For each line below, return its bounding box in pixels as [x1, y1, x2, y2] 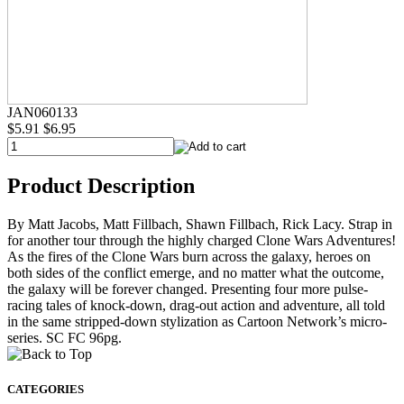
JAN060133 [7, 104, 78, 120]
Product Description [7, 173, 195, 197]
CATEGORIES [7, 381, 84, 396]
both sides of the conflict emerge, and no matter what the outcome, [7, 264, 384, 280]
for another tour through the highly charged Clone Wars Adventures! [7, 232, 396, 248]
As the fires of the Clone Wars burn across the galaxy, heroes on [7, 248, 371, 264]
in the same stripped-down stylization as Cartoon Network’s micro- [7, 313, 387, 329]
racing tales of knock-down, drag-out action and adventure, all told [7, 297, 385, 313]
